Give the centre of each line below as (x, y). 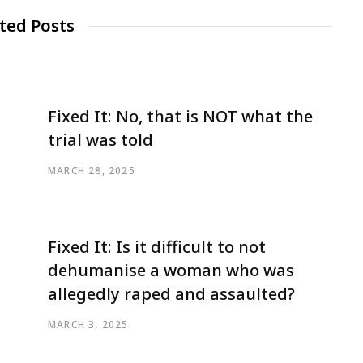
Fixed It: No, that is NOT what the (180, 116)
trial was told (100, 139)
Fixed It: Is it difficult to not (157, 246)
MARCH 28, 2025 (92, 170)
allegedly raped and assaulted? (171, 293)
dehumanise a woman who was (171, 270)
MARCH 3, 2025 (88, 324)
